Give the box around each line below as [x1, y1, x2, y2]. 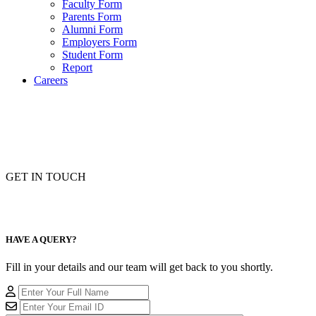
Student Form [62, 48, 123, 61]
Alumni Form [62, 23, 123, 35]
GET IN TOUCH [6, 170, 86, 183]
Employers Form [62, 35, 137, 48]
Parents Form [62, 10, 121, 23]
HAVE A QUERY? [6, 234, 77, 245]
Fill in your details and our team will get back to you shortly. [6, 261, 273, 274]
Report [62, 61, 92, 73]
